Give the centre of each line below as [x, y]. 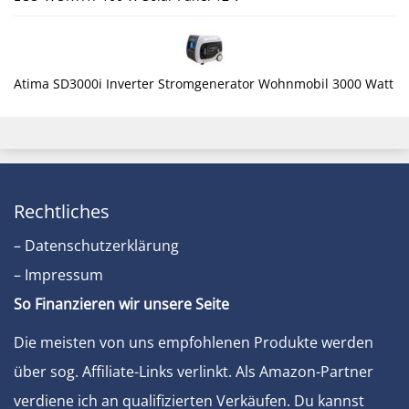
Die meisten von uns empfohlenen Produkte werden [194, 343]
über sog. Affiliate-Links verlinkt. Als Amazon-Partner [194, 372]
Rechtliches [62, 212]
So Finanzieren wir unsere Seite [121, 304]
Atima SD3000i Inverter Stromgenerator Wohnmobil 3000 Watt [204, 84]
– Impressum [58, 275]
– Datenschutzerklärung [96, 246]
